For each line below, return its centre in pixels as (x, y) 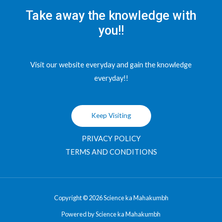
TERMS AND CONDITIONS (111, 152)
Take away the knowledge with (111, 15)
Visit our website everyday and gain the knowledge (111, 65)
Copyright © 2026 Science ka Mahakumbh (111, 198)
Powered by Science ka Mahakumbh (111, 214)
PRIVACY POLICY (111, 139)
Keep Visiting (111, 116)
